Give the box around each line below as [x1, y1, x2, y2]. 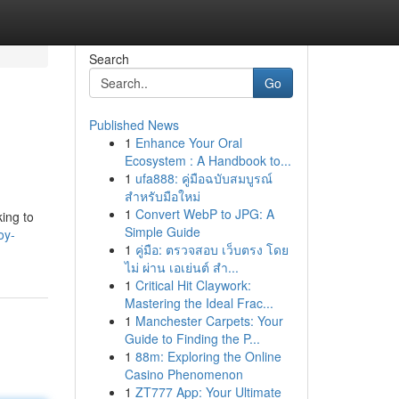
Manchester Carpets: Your [134, 312, 283, 330]
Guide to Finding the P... [124, 330, 260, 347]
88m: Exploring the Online [134, 347, 281, 365]
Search [88, 50, 129, 68]
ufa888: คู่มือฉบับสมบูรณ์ [134, 169, 273, 187]
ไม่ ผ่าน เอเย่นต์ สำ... [124, 258, 239, 276]
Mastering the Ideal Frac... [124, 294, 273, 312]
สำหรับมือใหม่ [124, 187, 200, 205]
